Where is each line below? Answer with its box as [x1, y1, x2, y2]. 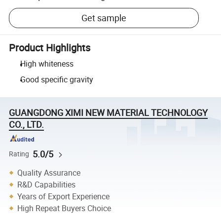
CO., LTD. [9, 118, 44, 130]
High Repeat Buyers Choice [17, 203, 111, 214]
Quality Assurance [17, 167, 81, 179]
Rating [9, 149, 30, 158]
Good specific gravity [20, 74, 93, 85]
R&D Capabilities [17, 179, 76, 190]
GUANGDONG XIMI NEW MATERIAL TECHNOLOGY [9, 106, 208, 118]
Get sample [81, 12, 127, 24]
